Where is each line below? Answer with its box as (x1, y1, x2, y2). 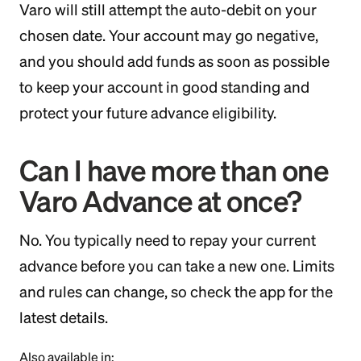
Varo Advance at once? (19, 185, 302, 218)
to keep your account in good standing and (19, 78, 309, 96)
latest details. (19, 309, 108, 326)
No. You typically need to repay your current (19, 231, 316, 249)
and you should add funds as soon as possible (19, 52, 330, 70)
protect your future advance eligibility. (19, 104, 276, 122)
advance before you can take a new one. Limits (19, 257, 334, 275)
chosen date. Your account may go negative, (19, 27, 318, 44)
